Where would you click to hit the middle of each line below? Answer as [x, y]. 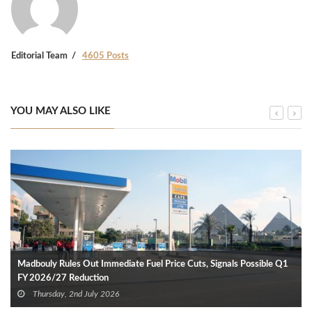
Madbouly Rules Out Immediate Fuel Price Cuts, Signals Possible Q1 [153, 264]
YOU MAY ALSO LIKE [61, 111]
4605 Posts [106, 56]
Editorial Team [39, 56]
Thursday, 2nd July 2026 [75, 294]
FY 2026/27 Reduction [63, 278]
